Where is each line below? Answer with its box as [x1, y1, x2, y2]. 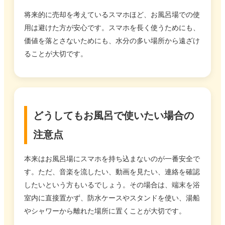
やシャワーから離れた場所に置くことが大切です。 [24, 207, 186, 215]
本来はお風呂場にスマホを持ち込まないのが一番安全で [24, 155, 200, 163]
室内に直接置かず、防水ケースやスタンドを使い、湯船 [24, 194, 200, 202]
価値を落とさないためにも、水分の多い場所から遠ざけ [24, 37, 200, 45]
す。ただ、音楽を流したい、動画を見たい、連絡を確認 [24, 168, 200, 176]
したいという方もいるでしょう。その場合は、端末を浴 [24, 181, 200, 189]
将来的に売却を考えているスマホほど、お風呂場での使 [24, 11, 200, 19]
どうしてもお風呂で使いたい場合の [33, 109, 194, 121]
